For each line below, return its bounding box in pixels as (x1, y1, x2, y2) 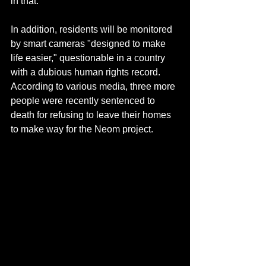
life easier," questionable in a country (11, 52, 167, 63)
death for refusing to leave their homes (11, 109, 173, 120)
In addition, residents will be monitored (11, 24, 175, 34)
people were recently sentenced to (11, 95, 157, 106)
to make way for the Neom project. (11, 123, 153, 134)
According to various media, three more (11, 81, 178, 91)
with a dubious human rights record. (11, 66, 163, 77)
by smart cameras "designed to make (11, 38, 168, 49)
